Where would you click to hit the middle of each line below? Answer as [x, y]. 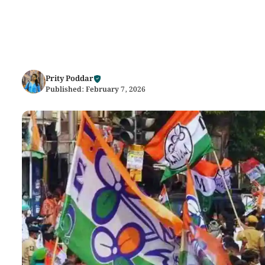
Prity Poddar [70, 79]
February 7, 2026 [116, 90]
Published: [66, 90]
